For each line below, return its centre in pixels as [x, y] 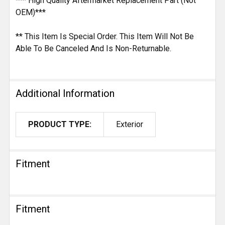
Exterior [130, 125]
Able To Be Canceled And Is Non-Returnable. [93, 49]
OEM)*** [31, 13]
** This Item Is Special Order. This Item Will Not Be [105, 37]
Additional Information [65, 94]
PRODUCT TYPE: [60, 125]
